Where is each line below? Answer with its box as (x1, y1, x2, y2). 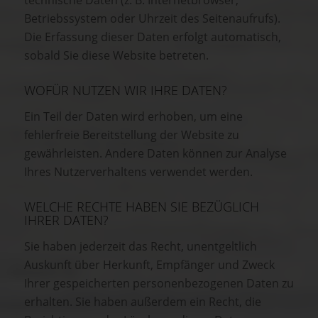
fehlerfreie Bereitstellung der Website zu (24, 126, 239, 143)
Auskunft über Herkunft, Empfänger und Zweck (24, 256, 275, 273)
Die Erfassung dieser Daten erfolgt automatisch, (24, 29, 281, 45)
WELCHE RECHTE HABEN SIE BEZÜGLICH (24, 197, 259, 215)
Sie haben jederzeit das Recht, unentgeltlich (24, 238, 257, 254)
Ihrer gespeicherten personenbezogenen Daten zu (24, 275, 294, 291)
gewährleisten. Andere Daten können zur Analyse (24, 145, 287, 161)
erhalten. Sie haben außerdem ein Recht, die (24, 293, 261, 309)
